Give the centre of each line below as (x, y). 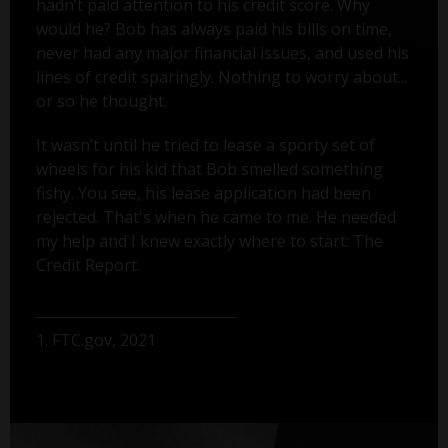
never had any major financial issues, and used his (222, 53)
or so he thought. (101, 101)
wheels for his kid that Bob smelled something (209, 169)
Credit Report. (87, 265)
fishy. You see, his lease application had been (203, 193)
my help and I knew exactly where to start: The (209, 241)
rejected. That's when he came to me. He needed (215, 217)
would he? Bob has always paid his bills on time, (213, 29)
